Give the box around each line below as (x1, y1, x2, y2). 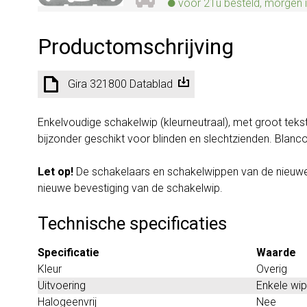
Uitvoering (38, 278, 86, 292)
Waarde (256, 245, 296, 259)
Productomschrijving (38, 33, 234, 60)
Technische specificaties (38, 212, 227, 234)
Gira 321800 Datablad (68, 77, 173, 90)
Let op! (38, 164, 76, 178)
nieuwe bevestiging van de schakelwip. (38, 181, 223, 195)
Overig (256, 262, 287, 275)
